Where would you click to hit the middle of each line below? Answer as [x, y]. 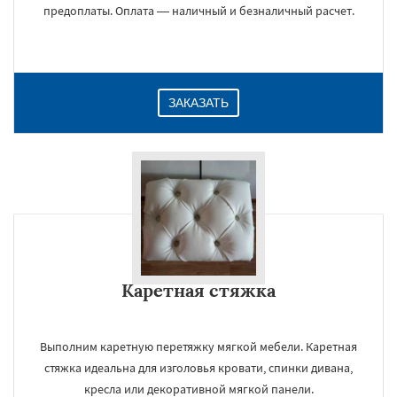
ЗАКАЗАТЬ [198, 103]
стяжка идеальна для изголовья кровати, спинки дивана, [198, 368]
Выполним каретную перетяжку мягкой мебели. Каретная [198, 346]
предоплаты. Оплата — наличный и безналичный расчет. [198, 11]
